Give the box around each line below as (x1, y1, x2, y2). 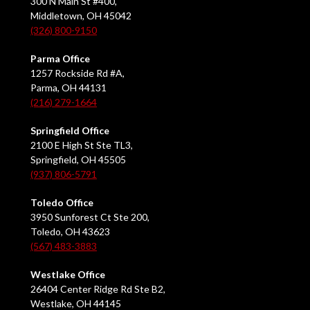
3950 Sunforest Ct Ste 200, (30, 211, 149, 224)
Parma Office (30, 53, 90, 65)
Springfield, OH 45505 (30, 154, 126, 166)
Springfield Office (30, 125, 109, 137)
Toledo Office (30, 197, 93, 209)
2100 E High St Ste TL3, (30, 139, 133, 152)
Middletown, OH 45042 (30, 10, 131, 22)
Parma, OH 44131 (30, 82, 107, 94)
